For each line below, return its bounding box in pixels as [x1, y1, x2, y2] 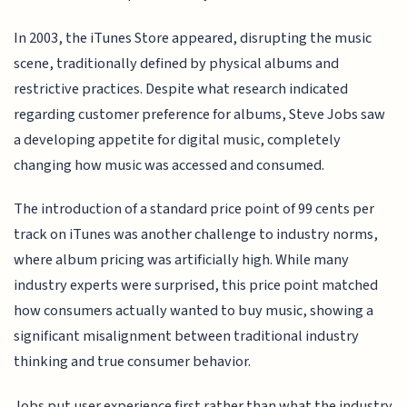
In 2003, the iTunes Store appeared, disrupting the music [14, 26, 372, 49]
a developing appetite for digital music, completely [14, 128, 342, 151]
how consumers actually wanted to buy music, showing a [14, 300, 374, 323]
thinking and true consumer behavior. [14, 351, 252, 373]
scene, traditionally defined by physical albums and [14, 52, 340, 74]
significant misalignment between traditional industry [14, 325, 360, 348]
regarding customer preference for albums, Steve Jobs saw [14, 103, 386, 125]
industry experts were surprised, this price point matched [14, 274, 379, 297]
